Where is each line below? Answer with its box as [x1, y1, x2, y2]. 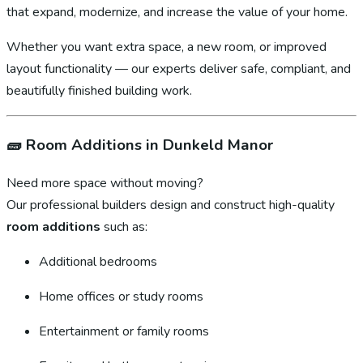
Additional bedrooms [39, 253, 157, 271]
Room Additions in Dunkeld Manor [26, 134, 273, 156]
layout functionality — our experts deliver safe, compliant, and [6, 60, 351, 78]
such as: [100, 218, 147, 237]
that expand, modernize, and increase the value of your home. [6, 3, 348, 21]
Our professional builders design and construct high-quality [6, 196, 335, 215]
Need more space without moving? [6, 174, 203, 193]
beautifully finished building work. [6, 82, 192, 100]
